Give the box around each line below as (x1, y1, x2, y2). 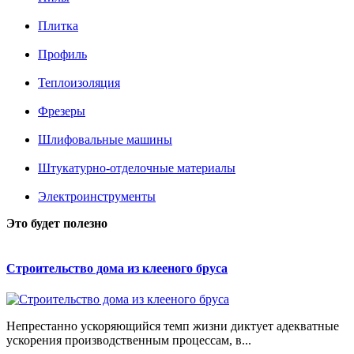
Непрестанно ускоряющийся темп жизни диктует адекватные (6, 319, 339, 333)
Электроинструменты (38, 189, 156, 203)
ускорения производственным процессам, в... (6, 333, 251, 348)
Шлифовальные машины (38, 132, 172, 146)
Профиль (38, 47, 87, 61)
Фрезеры (38, 104, 85, 118)
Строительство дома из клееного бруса (6, 262, 228, 276)
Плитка (38, 18, 78, 32)
